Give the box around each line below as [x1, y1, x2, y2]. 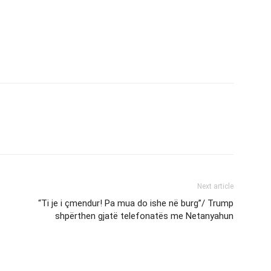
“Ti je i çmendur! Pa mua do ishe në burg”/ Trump [38, 198, 233, 209]
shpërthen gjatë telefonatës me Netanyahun [55, 211, 233, 221]
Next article [197, 182, 233, 191]
